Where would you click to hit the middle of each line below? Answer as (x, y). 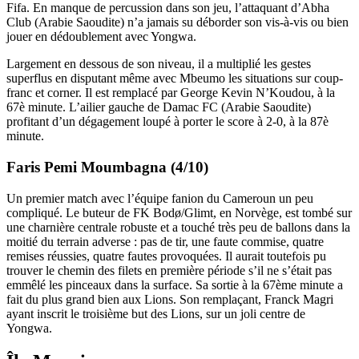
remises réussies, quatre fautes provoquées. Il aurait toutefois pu (166, 256)
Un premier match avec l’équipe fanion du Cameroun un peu (160, 198)
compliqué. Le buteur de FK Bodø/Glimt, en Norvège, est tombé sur (179, 212)
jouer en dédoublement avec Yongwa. (101, 37)
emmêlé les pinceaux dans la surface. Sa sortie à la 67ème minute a (175, 284)
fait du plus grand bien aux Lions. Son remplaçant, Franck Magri (170, 299)
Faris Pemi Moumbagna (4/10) (107, 167)
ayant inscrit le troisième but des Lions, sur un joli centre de (156, 313)
